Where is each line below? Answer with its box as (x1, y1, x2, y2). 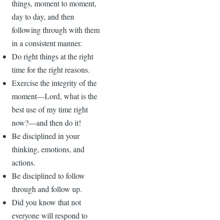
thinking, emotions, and (12, 143, 84, 154)
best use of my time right (12, 104, 88, 114)
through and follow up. (12, 183, 82, 194)
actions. (12, 157, 35, 167)
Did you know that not (12, 196, 81, 207)
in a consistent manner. (12, 37, 82, 48)
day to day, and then (12, 11, 74, 22)
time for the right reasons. (12, 64, 90, 75)
